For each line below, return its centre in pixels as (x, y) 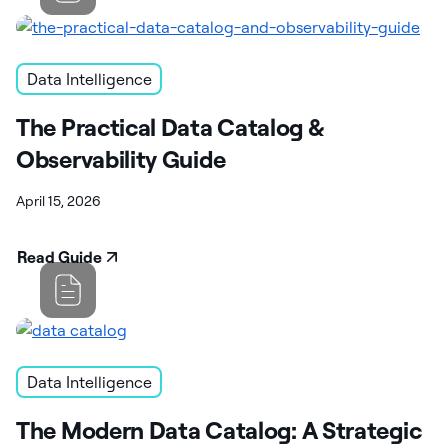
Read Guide (59, 256)
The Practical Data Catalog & (170, 126)
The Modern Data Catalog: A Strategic (219, 429)
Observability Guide (121, 158)
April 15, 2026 (58, 200)
